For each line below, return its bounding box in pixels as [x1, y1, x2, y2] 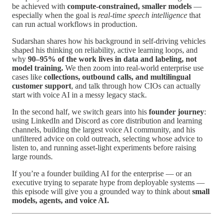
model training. [12, 64, 63, 73]
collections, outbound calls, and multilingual [44, 73, 191, 82]
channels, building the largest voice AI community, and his [12, 125, 195, 134]
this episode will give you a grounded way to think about [12, 187, 192, 196]
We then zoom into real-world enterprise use [63, 64, 204, 73]
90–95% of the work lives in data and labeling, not [28, 55, 197, 64]
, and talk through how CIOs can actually [71, 82, 201, 91]
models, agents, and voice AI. [12, 196, 109, 205]
